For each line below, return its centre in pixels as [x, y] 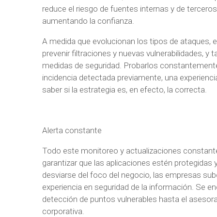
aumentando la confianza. [88, 21]
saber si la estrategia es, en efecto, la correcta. [124, 90]
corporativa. [63, 211]
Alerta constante [72, 130]
